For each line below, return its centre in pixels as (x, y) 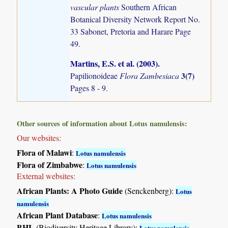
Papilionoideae (95, 75)
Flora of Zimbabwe (50, 165)
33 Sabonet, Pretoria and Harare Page (131, 31)
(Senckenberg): (149, 191)
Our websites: (39, 138)
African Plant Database (58, 215)
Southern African (149, 7)
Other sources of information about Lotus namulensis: (102, 124)
